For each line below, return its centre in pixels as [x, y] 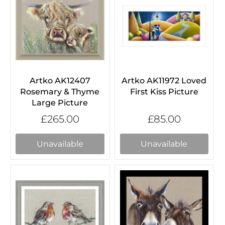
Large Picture [60, 102]
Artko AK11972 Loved [164, 80]
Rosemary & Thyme [60, 91]
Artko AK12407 [60, 80]
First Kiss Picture [164, 91]
